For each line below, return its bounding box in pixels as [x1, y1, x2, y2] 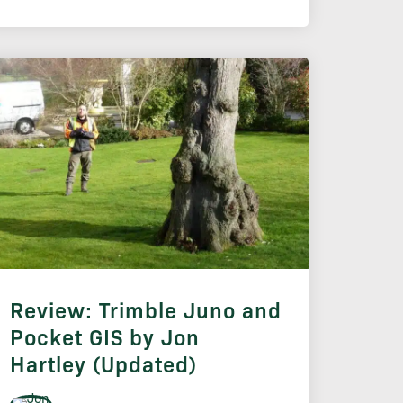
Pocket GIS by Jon [9, 321, 200, 351]
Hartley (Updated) [9, 348, 197, 378]
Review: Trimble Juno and [9, 294, 282, 324]
